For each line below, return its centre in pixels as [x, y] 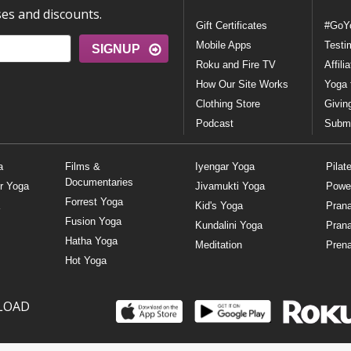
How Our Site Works [242, 84]
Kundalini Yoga [229, 226]
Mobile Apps [224, 45]
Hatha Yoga [91, 241]
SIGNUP [116, 49]
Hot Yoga [85, 261]
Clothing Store [228, 103]
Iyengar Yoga [225, 167]
